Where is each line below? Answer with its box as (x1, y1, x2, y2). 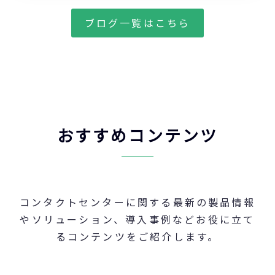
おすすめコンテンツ (56, 123, 219, 147)
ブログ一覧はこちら (84, 15, 191, 31)
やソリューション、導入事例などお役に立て (20, 212, 255, 227)
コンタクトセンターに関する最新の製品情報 (19, 195, 255, 210)
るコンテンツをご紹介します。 (55, 229, 220, 244)
